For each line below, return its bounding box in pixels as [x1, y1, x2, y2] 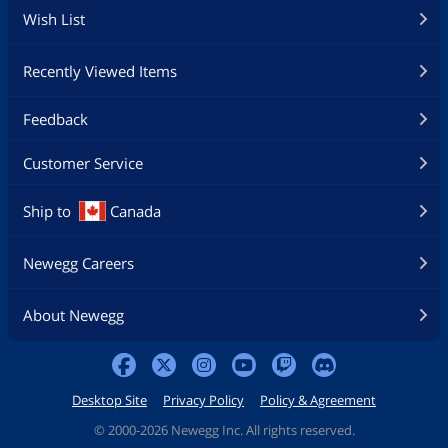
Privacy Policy [163, 391, 244, 410]
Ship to [23, 201, 71, 222]
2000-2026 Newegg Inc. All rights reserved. [104, 421, 355, 440]
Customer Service [23, 153, 143, 174]
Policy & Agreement [260, 391, 376, 410]
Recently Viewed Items [23, 61, 177, 82]
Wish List [23, 9, 85, 30]
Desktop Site [72, 391, 147, 410]
